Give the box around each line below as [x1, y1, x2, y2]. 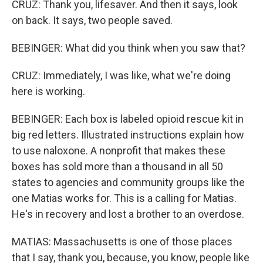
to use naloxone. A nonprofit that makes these [12, 144, 225, 157]
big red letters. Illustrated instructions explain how [12, 129, 244, 141]
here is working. [12, 85, 85, 97]
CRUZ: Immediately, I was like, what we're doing [12, 69, 231, 82]
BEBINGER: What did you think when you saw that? [12, 42, 245, 54]
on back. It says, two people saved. [12, 14, 173, 26]
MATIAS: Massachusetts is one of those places [12, 235, 232, 248]
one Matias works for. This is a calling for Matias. [12, 192, 237, 204]
